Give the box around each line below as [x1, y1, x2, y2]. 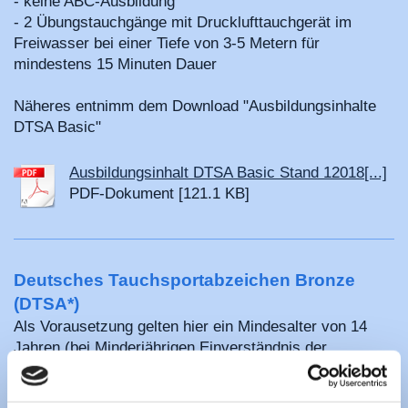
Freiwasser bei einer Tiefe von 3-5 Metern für [14, 35, 320, 53]
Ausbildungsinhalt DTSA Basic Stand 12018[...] [69, 163, 387, 181]
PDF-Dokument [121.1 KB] [69, 184, 250, 202]
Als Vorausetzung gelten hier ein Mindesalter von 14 [14, 317, 367, 335]
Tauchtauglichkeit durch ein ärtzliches [14, 380, 270, 398]
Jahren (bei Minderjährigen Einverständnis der [14, 338, 327, 356]
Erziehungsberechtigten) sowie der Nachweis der [14, 359, 347, 377]
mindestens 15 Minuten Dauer [14, 56, 217, 74]
